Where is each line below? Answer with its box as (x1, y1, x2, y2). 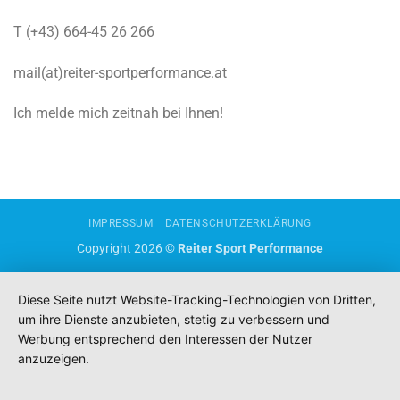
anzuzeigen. (18, 351, 89, 366)
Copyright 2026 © (77, 241, 178, 257)
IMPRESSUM (87, 217, 154, 230)
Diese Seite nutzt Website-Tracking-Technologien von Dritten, (18, 292, 376, 307)
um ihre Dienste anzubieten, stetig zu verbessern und (18, 312, 329, 327)
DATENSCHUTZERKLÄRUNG (164, 217, 312, 230)
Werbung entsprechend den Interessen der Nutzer (18, 331, 312, 346)
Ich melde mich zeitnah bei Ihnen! (13, 104, 223, 122)
